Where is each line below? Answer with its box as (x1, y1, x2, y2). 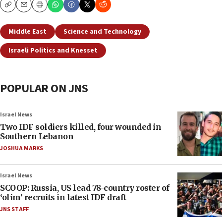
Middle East (8, 27, 47, 37)
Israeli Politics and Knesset (8, 46, 98, 56)
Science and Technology (63, 27, 141, 37)
